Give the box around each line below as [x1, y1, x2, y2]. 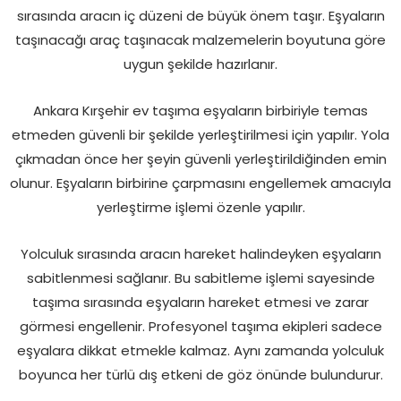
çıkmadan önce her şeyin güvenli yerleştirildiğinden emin [14, 149, 387, 168]
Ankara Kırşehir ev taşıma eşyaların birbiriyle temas [33, 100, 368, 120]
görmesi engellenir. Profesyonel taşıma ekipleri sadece [19, 316, 382, 336]
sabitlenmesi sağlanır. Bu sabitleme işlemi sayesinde [26, 268, 375, 287]
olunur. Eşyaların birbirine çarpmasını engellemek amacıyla [10, 173, 391, 192]
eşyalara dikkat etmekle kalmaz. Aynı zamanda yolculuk [17, 340, 384, 360]
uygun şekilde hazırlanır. [124, 54, 277, 73]
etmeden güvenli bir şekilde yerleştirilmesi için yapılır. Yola [12, 124, 389, 144]
